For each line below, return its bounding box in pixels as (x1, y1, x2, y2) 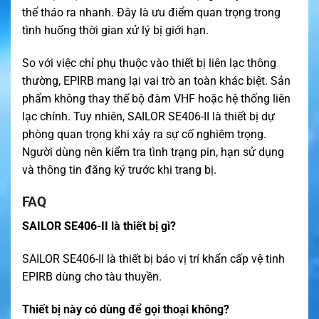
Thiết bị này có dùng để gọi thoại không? (22, 302, 229, 316)
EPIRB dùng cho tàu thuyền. (22, 269, 162, 283)
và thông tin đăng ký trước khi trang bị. (22, 162, 216, 177)
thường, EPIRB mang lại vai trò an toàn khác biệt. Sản (22, 73, 291, 88)
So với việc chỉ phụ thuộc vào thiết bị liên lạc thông (22, 56, 276, 70)
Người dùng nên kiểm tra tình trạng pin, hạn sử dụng (22, 145, 284, 159)
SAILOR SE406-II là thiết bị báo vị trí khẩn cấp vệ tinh (22, 251, 285, 266)
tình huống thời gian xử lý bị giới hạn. (22, 23, 209, 37)
